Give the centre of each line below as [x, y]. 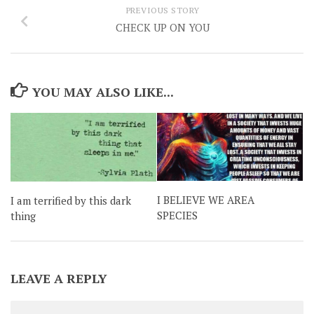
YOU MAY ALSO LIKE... [103, 91]
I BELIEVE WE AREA [206, 200]
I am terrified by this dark [71, 200]
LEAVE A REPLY [59, 278]
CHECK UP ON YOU [163, 27]
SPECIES [177, 216]
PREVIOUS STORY [163, 10]
